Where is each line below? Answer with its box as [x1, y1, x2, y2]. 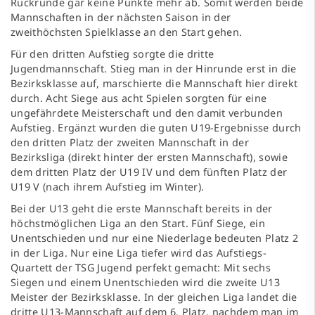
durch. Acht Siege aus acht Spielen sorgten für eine [11, 91, 267, 105]
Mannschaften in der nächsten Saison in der [11, 11, 231, 25]
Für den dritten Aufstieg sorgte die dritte [11, 47, 214, 61]
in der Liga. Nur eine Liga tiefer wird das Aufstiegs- [11, 246, 266, 260]
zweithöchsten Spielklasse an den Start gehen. [11, 25, 243, 39]
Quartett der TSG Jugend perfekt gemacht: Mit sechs [11, 261, 271, 275]
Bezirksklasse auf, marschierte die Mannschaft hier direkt [11, 77, 298, 91]
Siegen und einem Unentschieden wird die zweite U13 [11, 276, 281, 290]
